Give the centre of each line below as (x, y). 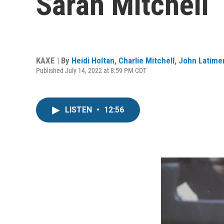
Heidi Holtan (93, 60)
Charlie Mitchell (146, 60)
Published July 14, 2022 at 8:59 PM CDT (91, 70)
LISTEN (79, 110)
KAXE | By (54, 60)
